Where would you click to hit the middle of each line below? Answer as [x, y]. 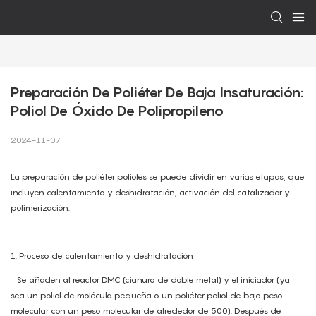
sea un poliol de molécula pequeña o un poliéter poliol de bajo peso [147, 296]
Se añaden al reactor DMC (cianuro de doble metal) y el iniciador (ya [150, 280]
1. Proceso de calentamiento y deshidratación [102, 256]
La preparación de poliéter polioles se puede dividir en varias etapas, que [158, 177]
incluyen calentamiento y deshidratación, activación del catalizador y [150, 193]
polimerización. [40, 208]
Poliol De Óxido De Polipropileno [117, 111]
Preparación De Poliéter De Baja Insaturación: [157, 93]
